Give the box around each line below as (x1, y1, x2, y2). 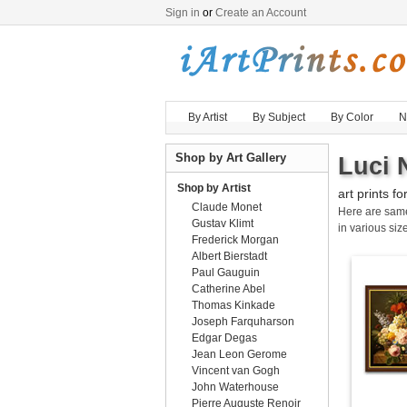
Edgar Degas (192, 332, 257, 344)
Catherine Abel (192, 283, 265, 295)
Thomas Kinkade (192, 299, 275, 312)
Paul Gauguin (192, 266, 260, 279)
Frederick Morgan (192, 233, 279, 246)
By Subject (253, 111, 305, 124)
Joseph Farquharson (192, 315, 294, 328)
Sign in (165, 6, 200, 19)
